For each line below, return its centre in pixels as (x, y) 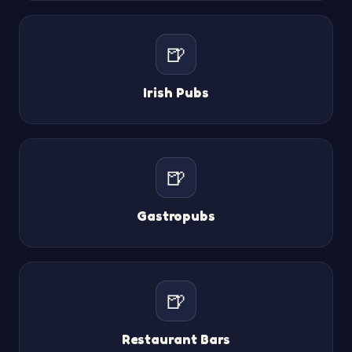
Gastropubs (176, 215)
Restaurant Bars (176, 339)
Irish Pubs (176, 92)
